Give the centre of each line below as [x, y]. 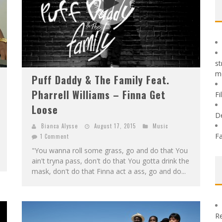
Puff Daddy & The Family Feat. [101, 80]
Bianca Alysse [59, 126]
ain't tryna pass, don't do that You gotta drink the [111, 161]
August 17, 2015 [115, 126]
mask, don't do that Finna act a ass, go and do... [109, 171]
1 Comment [55, 136]
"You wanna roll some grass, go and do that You [110, 150]
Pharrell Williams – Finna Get [99, 95]
